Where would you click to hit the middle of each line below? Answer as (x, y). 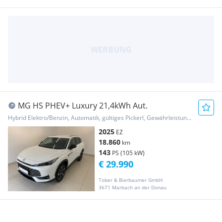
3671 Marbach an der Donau (133, 187)
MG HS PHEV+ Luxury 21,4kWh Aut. (83, 105)
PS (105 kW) (128, 153)
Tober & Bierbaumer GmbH (131, 180)
